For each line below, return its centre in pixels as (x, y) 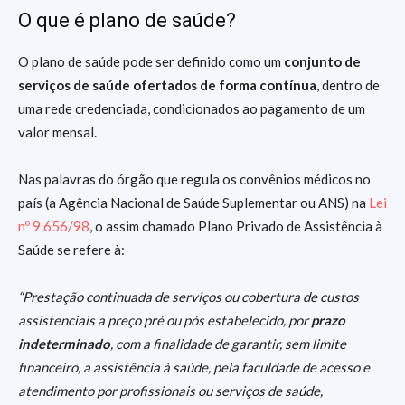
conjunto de (322, 61)
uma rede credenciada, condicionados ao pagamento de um (192, 108)
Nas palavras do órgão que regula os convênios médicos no (194, 179)
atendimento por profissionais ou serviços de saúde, (170, 390)
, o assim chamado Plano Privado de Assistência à (236, 226)
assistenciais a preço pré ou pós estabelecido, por (165, 320)
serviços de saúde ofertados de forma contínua (167, 85)
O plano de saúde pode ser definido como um (151, 61)
